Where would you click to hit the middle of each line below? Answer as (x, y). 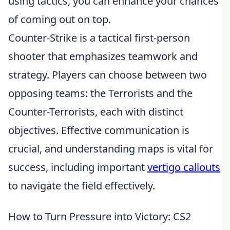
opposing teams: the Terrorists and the (100, 93)
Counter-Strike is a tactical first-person (99, 38)
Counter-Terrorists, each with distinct (96, 112)
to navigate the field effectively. (82, 186)
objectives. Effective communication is (99, 130)
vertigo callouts (184, 167)
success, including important (78, 167)
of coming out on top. (60, 19)
